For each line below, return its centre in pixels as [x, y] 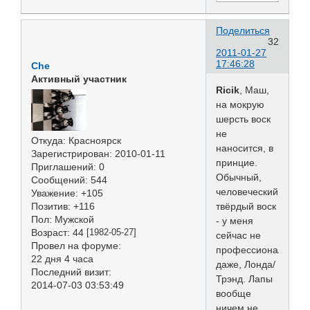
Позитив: [51, 207]
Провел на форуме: [76, 246]
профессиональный [261, 249]
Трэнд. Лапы [244, 279]
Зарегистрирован [70, 154]
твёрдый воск [246, 206]
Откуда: [48, 141]
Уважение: [55, 193]
